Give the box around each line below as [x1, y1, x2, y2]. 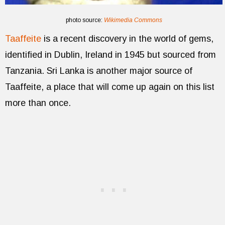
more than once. [5, 97, 71, 108]
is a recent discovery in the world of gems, [41, 33, 213, 44]
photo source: [65, 16, 104, 24]
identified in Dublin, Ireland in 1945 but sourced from [5, 49, 216, 60]
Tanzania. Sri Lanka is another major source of [5, 65, 192, 76]
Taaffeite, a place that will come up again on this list [5, 81, 214, 92]
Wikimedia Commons [103, 16, 162, 24]
